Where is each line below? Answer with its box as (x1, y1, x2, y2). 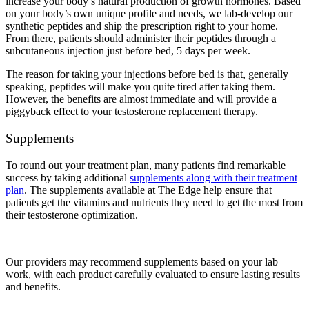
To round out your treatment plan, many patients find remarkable (6, 159, 286, 171)
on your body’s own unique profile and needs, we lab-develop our (6, 8, 292, 20)
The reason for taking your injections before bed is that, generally (6, 68, 288, 81)
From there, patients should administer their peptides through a (6, 32, 276, 45)
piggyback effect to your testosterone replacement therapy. (6, 106, 261, 118)
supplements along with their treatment (130, 171, 297, 183)
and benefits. (6, 280, 61, 292)
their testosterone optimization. (6, 208, 138, 221)
